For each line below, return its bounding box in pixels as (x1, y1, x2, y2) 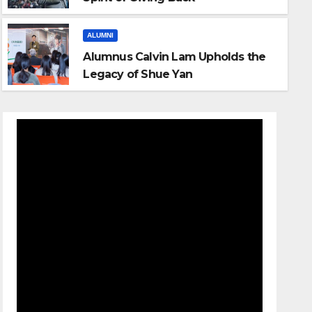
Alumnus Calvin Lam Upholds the (83, 50, 266, 63)
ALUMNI (87, 31, 114, 39)
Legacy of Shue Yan (83, 68, 192, 81)
